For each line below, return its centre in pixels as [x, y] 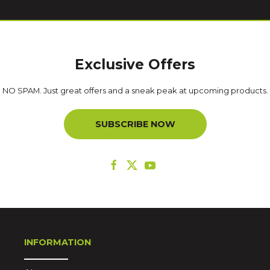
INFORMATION [57, 242]
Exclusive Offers [135, 64]
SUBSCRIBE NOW [135, 124]
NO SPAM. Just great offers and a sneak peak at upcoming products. [135, 90]
